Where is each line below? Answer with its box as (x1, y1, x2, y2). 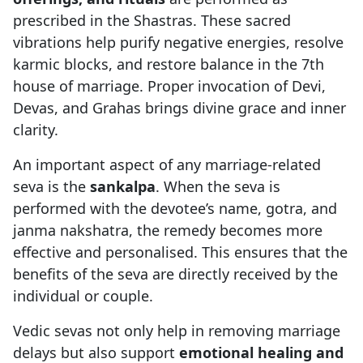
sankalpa (90, 177, 156, 197)
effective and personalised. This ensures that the (13, 242, 348, 263)
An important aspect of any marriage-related (13, 155, 321, 175)
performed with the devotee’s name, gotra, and (13, 199, 337, 219)
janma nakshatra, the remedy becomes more (13, 220, 322, 241)
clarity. (13, 120, 58, 140)
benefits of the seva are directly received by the (13, 264, 338, 284)
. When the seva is (156, 177, 280, 197)
